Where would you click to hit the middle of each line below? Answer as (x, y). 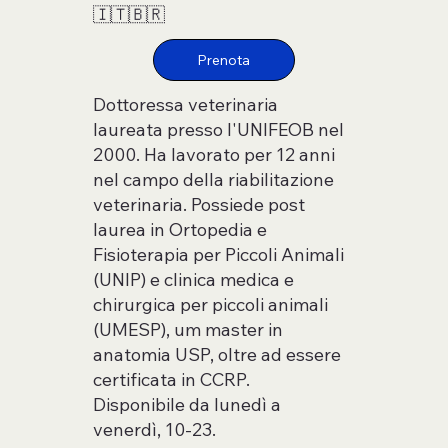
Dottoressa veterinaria (186, 104)
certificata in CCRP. (172, 379)
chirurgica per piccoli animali (211, 304)
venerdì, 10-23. (155, 429)
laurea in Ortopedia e (180, 229)
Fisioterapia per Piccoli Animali (219, 254)
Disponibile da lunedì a (187, 404)
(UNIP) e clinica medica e (194, 279)
